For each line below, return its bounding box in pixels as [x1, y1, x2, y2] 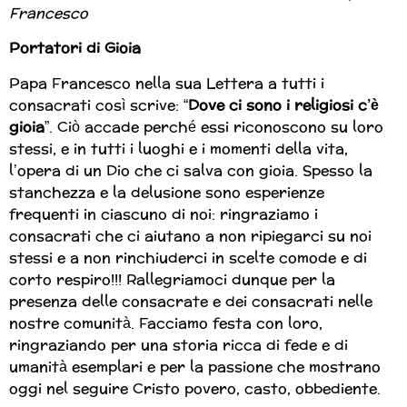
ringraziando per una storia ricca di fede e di [9, 331, 348, 358]
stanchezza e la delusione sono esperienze [9, 178, 324, 205]
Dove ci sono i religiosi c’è [188, 91, 379, 118]
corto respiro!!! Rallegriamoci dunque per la [9, 265, 335, 293]
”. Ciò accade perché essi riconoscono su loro [45, 113, 383, 140]
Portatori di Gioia [9, 35, 141, 62]
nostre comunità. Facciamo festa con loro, [9, 309, 323, 336]
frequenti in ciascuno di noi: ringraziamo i [9, 200, 318, 227]
